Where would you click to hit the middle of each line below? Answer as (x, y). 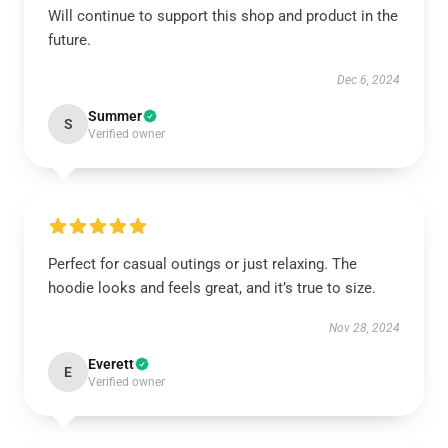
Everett (111, 364)
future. (69, 40)
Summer (115, 116)
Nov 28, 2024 (364, 328)
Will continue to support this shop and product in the (223, 16)
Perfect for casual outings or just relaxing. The (202, 264)
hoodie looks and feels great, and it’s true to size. (212, 288)
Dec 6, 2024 (368, 80)
